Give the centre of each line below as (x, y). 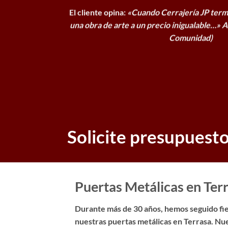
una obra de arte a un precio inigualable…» (146, 25)
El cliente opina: (98, 12)
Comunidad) (191, 38)
